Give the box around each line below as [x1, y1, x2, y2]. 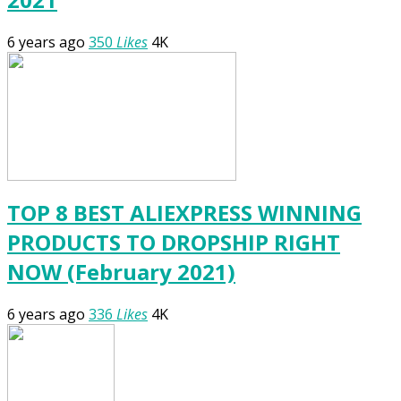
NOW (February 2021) [7, 257, 235, 287]
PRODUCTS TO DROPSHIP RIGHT [7, 227, 340, 258]
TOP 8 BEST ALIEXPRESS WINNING [7, 198, 362, 228]
